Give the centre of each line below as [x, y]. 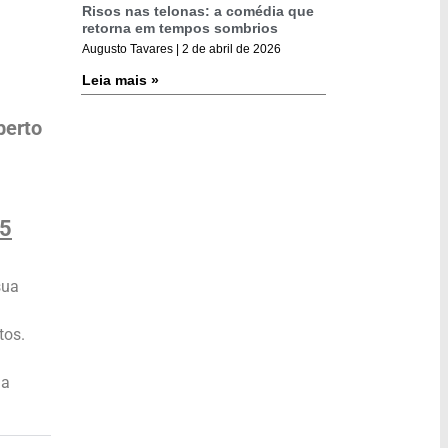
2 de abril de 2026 [230, 48]
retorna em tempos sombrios [180, 27]
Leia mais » [120, 79]
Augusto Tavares [129, 48]
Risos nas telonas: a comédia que [198, 10]
